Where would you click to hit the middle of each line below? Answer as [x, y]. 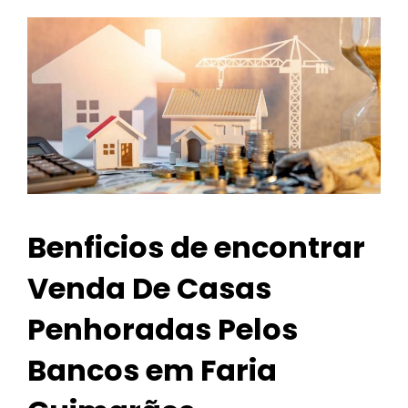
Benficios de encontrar [196, 248]
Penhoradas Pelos [163, 330]
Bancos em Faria [152, 371]
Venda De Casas [149, 289]
